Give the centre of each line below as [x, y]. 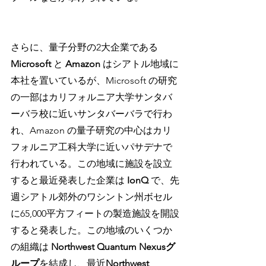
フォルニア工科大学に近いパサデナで [91, 147]
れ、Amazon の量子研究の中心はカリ [91, 130]
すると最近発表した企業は [69, 180]
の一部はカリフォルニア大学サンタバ [91, 97]
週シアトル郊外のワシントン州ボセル [91, 197]
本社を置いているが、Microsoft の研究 [94, 80]
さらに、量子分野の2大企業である [85, 47]
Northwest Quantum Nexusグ [113, 247]
